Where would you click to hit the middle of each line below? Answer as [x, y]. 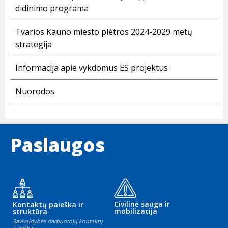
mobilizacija [136, 211]
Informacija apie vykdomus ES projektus [92, 68]
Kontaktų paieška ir [48, 205]
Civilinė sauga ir [142, 204]
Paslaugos [58, 145]
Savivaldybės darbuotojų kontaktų [58, 221]
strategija [34, 45]
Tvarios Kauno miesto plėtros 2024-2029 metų [104, 32]
